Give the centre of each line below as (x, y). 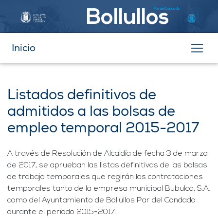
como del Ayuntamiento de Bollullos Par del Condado (101, 201)
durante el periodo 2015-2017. (62, 212)
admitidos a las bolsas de (91, 112)
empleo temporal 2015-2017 (103, 128)
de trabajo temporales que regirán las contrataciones (105, 177)
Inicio (24, 48)
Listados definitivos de (82, 95)
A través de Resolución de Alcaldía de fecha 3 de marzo (108, 154)
